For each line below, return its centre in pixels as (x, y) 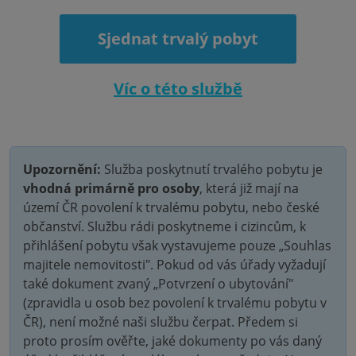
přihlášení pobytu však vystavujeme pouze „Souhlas (177, 246)
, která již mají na (249, 188)
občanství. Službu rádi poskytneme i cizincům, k (164, 226)
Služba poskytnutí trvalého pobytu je (212, 169)
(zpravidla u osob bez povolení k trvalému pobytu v (175, 303)
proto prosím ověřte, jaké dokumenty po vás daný (172, 341)
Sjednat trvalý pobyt (178, 39)
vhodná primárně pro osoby (111, 188)
